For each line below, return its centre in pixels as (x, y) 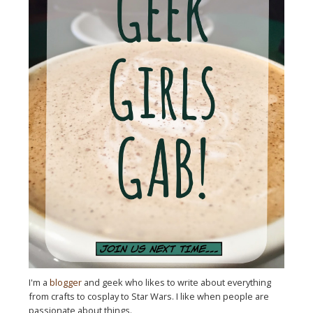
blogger (66, 283)
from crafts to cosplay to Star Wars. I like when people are (149, 297)
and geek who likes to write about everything (177, 283)
